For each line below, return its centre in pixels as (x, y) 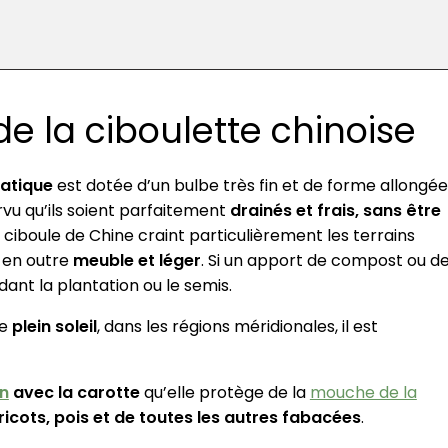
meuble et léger (136, 261)
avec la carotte (74, 393)
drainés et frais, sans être (335, 211)
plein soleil (54, 327)
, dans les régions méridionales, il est (237, 327)
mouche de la (363, 393)
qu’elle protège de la (224, 393)
